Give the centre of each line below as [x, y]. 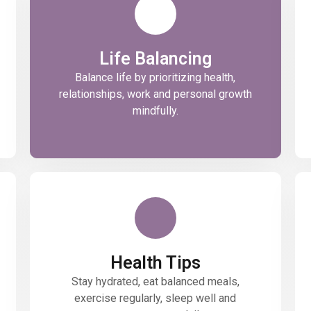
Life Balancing [155, 59]
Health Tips [155, 263]
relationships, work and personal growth [155, 94]
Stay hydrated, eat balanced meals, [155, 282]
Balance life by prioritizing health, [155, 78]
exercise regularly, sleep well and [155, 299]
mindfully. [155, 111]
